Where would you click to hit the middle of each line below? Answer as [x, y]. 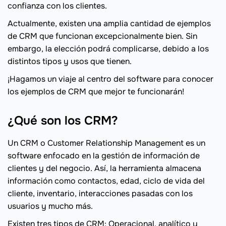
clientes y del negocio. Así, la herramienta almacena [104, 168]
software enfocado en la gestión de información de [104, 156]
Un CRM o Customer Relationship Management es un [106, 143]
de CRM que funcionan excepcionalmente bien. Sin [102, 36]
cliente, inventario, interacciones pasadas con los [100, 194]
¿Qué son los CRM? [63, 121]
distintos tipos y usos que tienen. [70, 62]
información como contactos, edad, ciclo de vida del [106, 181]
